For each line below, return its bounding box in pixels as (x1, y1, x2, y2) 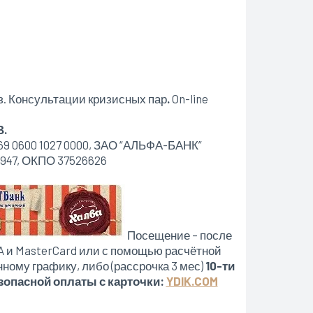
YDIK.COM (166, 273, 218, 288)
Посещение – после (124, 227, 232, 242)
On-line (171, 91, 208, 105)
